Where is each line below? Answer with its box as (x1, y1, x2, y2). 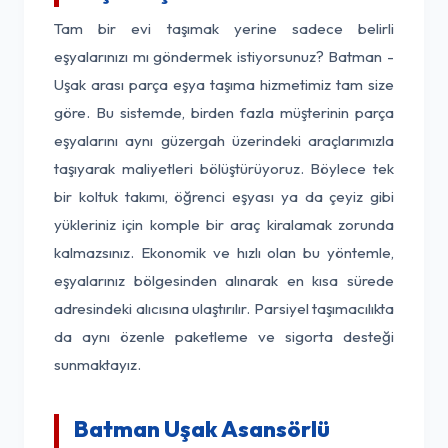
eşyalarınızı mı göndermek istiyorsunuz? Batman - (54, 47, 394, 66)
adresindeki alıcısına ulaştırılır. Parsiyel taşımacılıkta (54, 299, 394, 318)
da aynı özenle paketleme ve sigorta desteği (54, 327, 394, 346)
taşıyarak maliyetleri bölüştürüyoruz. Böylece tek (54, 159, 394, 178)
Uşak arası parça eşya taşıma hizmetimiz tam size (54, 75, 394, 94)
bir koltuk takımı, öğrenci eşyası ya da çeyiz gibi (54, 187, 394, 206)
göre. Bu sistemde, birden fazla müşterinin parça (54, 103, 394, 122)
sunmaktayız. (54, 355, 141, 374)
